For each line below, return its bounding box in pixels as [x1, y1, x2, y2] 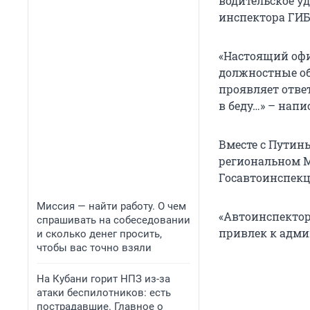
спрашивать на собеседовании [37, 214, 190, 226]
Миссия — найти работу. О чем [37, 200, 186, 212]
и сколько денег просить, [37, 228, 162, 240]
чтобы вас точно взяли [37, 241, 152, 254]
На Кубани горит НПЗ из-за [37, 273, 170, 285]
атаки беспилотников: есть [37, 286, 171, 299]
